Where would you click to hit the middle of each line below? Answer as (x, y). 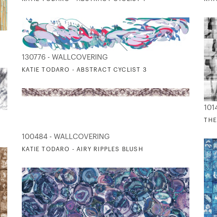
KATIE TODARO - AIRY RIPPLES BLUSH (83, 149)
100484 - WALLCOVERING (66, 137)
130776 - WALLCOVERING (65, 58)
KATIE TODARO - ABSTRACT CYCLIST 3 (84, 70)
